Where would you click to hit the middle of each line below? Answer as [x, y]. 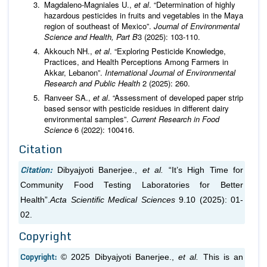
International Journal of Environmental [170, 72]
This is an [221, 257]
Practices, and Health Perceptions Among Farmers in [136, 61]
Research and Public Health [93, 83]
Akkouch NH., [69, 51]
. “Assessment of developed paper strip [176, 97]
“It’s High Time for [203, 170]
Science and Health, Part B [91, 36]
